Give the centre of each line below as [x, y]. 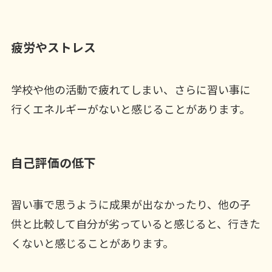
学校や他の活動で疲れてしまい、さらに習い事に [131, 89]
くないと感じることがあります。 [92, 243]
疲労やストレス [53, 47]
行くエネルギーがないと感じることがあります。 [130, 108]
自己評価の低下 [53, 162]
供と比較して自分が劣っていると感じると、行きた [135, 224]
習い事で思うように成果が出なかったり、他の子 [131, 204]
